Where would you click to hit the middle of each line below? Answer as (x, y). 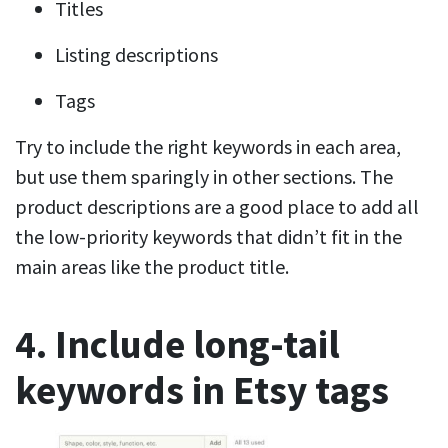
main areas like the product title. (156, 267)
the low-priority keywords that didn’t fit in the (208, 237)
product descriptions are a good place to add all (217, 207)
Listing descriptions (136, 55)
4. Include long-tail (177, 345)
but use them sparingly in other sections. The (204, 177)
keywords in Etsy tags (202, 391)
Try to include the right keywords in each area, (208, 147)
